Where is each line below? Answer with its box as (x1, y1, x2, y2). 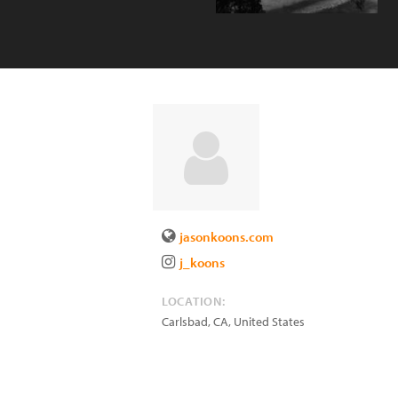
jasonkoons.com (179, 228, 274, 245)
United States (234, 314, 305, 330)
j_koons (179, 254, 225, 271)
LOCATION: (162, 293, 226, 309)
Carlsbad (162, 314, 208, 330)
